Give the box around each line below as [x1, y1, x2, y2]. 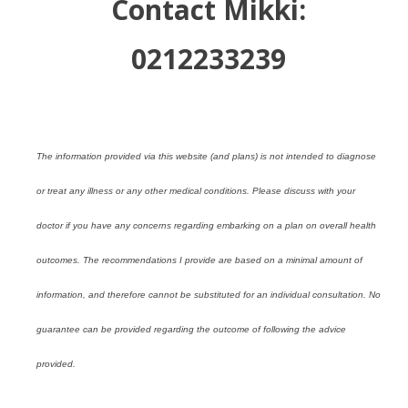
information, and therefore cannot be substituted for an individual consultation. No [36, 290, 381, 301]
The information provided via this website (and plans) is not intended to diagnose [36, 151, 376, 162]
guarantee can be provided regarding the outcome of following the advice [36, 324, 346, 335]
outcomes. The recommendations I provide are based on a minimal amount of [36, 255, 362, 266]
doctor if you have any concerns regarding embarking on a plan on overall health [36, 220, 376, 231]
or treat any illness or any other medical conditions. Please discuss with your [36, 186, 355, 197]
